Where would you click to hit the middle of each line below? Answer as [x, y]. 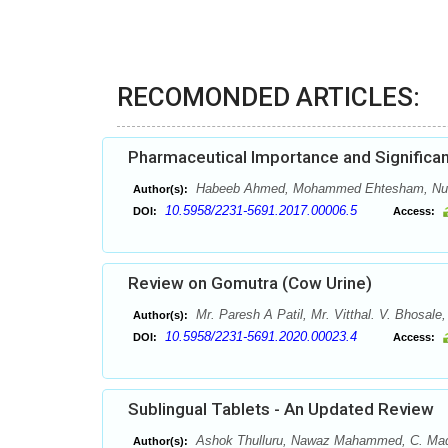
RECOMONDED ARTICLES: [268, 97]
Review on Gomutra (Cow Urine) [250, 283]
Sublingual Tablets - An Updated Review [281, 409]
